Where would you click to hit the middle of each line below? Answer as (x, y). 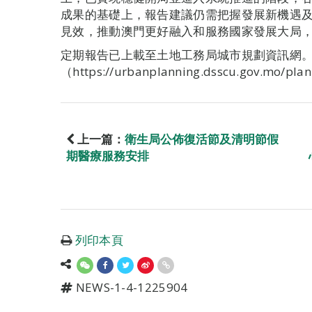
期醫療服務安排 (108, 156)
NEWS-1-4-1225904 (130, 287)
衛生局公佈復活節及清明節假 (202, 139)
